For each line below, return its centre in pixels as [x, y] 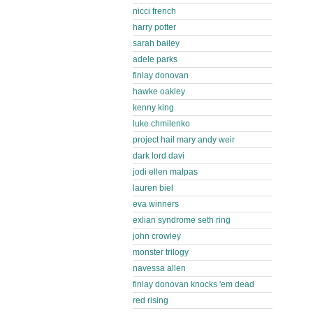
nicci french [154, 11]
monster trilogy [161, 252]
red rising [151, 300]
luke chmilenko [161, 124]
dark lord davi [159, 156]
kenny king [153, 108]
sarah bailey [156, 43]
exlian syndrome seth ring [182, 220]
